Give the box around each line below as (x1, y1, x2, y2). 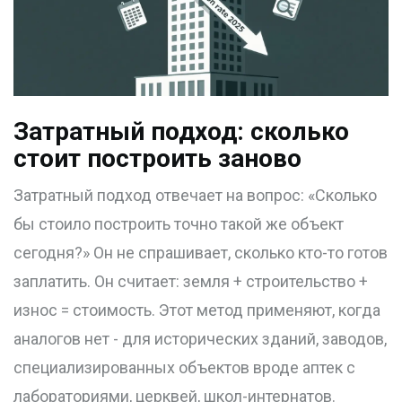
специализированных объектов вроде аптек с (13, 358, 355, 378)
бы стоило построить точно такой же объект (13, 214, 344, 234)
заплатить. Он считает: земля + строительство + (13, 272, 368, 292)
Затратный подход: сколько (13, 117, 349, 147)
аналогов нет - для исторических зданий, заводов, (13, 329, 387, 349)
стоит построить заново (13, 144, 301, 174)
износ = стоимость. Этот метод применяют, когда (13, 301, 380, 320)
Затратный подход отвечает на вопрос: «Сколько (13, 186, 377, 205)
